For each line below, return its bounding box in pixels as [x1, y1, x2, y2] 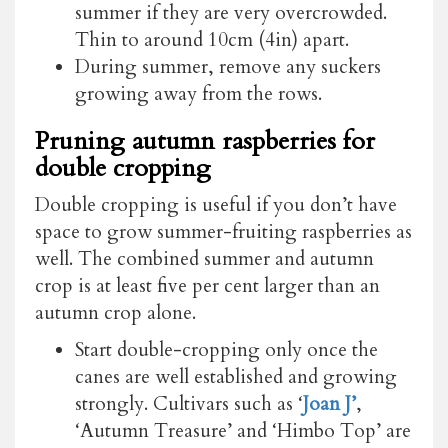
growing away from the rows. [75, 80, 322, 107]
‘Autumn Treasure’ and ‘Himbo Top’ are [75, 417, 411, 444]
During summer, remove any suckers [75, 53, 381, 80]
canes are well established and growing [75, 363, 397, 390]
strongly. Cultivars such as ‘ [75, 390, 303, 417]
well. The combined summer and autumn [35, 245, 374, 272]
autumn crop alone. [35, 299, 196, 326]
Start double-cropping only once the [75, 336, 378, 363]
